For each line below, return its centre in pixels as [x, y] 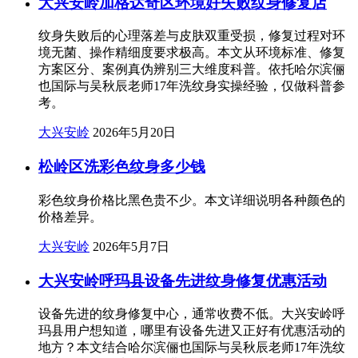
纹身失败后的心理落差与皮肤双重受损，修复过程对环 [192, 36]
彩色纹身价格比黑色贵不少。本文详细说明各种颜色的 [192, 200]
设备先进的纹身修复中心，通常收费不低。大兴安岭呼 [192, 314]
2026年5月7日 [131, 246]
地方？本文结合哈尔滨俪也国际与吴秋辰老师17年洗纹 [192, 348]
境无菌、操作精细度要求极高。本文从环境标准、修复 [192, 53]
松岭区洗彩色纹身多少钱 [122, 167]
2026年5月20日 [134, 133]
